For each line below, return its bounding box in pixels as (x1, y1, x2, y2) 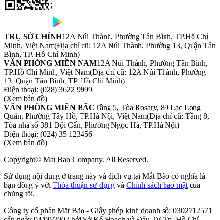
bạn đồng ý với (4, 181, 53, 189)
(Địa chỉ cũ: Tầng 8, (147, 112, 209, 120)
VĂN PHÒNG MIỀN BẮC (4, 103, 95, 111)
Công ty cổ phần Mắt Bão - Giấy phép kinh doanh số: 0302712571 (4, 206, 212, 215)
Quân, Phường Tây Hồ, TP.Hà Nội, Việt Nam (4, 112, 147, 120)
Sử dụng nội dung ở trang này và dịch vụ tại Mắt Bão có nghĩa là (4, 172, 205, 180)
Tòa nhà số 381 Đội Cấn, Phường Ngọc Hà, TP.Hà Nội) (4, 121, 179, 129)
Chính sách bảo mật (126, 181, 188, 189)
